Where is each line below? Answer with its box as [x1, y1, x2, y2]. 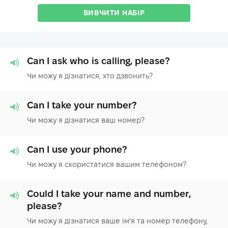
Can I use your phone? [27, 144, 127, 154]
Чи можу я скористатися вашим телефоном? [27, 160, 186, 168]
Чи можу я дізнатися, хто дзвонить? [27, 71, 153, 80]
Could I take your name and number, [27, 188, 191, 198]
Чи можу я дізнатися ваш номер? [27, 116, 145, 124]
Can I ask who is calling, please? [27, 55, 169, 66]
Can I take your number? [27, 100, 136, 110]
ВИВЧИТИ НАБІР [83, 8, 145, 17]
